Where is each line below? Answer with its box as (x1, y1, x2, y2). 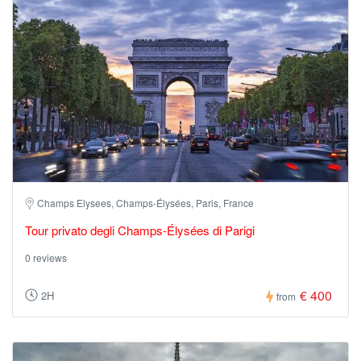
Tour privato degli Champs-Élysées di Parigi (25, 221, 255, 239)
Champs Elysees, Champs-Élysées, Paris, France (37, 195, 254, 210)
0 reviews (25, 250, 67, 264)
